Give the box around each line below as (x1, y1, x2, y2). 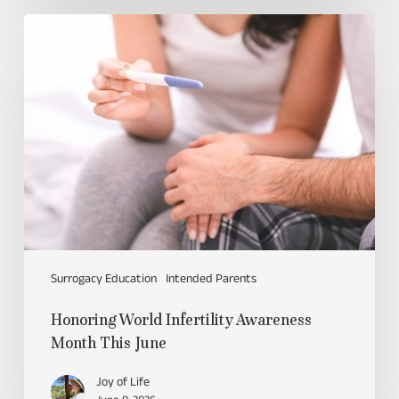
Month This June (50, 332, 167, 353)
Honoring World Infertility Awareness (50, 309, 312, 330)
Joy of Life (95, 372, 150, 394)
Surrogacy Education (50, 269, 157, 290)
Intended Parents (165, 269, 256, 290)
